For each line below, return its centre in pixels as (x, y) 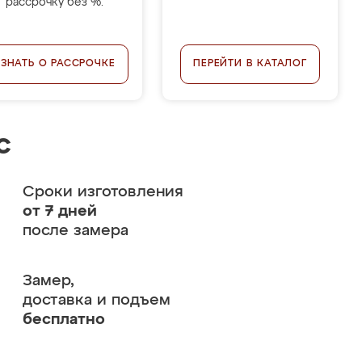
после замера (75, 231)
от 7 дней (59, 211)
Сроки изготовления (103, 192)
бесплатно (63, 320)
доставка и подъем (96, 300)
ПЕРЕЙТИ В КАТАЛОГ (250, 64)
